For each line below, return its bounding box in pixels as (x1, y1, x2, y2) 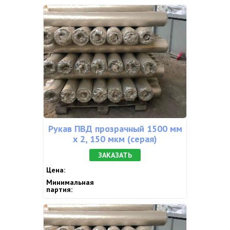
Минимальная (46, 178, 94, 187)
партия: (46, 185, 72, 194)
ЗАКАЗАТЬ (98, 150, 132, 160)
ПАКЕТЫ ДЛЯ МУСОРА (53, 11, 136, 22)
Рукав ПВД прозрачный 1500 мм (48, 123, 182, 135)
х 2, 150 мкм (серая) (73, 133, 157, 145)
